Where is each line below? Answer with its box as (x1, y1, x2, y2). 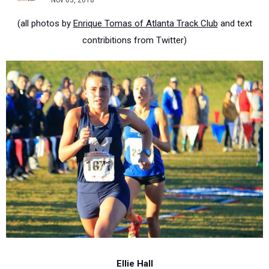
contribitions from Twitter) (82, 35, 187, 46)
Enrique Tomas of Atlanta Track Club (73, 18, 218, 29)
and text (217, 18, 252, 29)
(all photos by (17, 18, 73, 29)
